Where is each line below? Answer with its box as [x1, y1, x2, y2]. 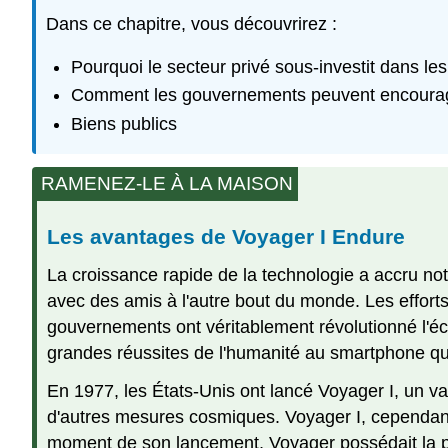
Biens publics [70, 113, 177, 134]
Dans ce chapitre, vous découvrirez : [46, 14, 337, 35]
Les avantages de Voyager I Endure [47, 224, 405, 248]
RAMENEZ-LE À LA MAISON [41, 172, 293, 194]
